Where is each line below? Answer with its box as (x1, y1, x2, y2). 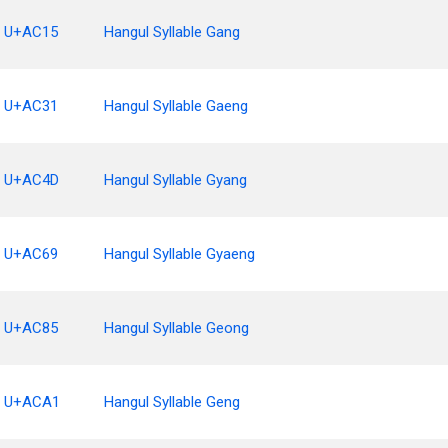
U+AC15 (4, 23, 58, 41)
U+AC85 (4, 319, 58, 337)
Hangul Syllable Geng (104, 393, 240, 411)
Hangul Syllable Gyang (104, 171, 247, 189)
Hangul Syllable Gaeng (104, 97, 248, 115)
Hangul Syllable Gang (104, 23, 240, 41)
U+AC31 (4, 97, 58, 115)
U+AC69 (4, 245, 58, 263)
